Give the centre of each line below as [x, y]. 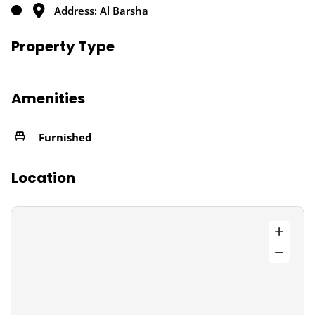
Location [43, 178]
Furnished [65, 137]
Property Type [63, 46]
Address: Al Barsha [101, 11]
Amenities [48, 98]
